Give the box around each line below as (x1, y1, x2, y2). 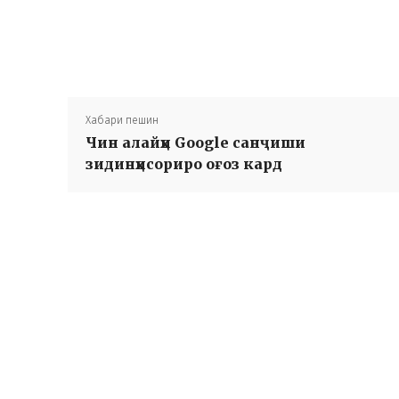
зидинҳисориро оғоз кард (85, 155, 282, 173)
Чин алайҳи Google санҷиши (85, 134, 305, 151)
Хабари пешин (85, 114, 159, 126)
